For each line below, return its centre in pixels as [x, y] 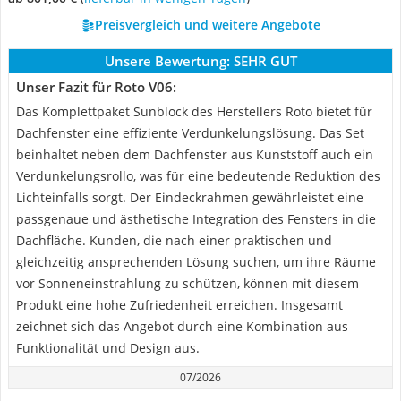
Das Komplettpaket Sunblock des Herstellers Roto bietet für [194, 111]
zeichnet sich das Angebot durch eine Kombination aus [182, 326]
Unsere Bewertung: [167, 61]
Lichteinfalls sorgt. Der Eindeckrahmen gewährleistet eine [190, 197]
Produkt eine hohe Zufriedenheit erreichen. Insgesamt [179, 305]
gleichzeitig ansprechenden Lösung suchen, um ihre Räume [196, 262]
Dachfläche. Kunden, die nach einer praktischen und [174, 240]
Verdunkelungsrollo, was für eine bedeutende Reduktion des [198, 176]
